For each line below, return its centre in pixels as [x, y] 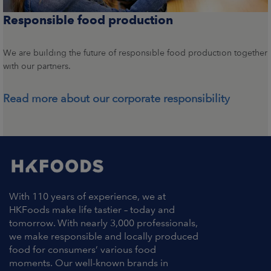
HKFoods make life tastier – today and [92, 209]
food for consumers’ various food [83, 249]
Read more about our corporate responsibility [116, 99]
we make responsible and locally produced [104, 236]
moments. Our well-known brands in [89, 263]
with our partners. [38, 66]
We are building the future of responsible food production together [135, 53]
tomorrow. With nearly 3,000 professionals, [103, 223]
